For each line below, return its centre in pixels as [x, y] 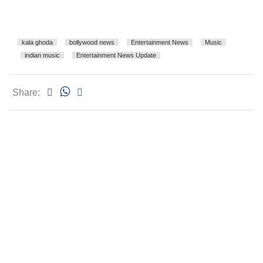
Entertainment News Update [116, 55]
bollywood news [92, 43]
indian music [42, 55]
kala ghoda [37, 43]
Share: [26, 93]
